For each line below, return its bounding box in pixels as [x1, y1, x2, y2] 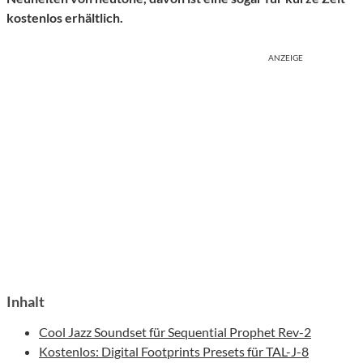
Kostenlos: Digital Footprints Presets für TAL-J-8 [39, 344, 309, 360]
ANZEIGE [268, 53, 303, 63]
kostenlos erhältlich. [6, 10, 123, 26]
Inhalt [6, 293, 45, 311]
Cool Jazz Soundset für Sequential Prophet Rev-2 [39, 324, 311, 340]
